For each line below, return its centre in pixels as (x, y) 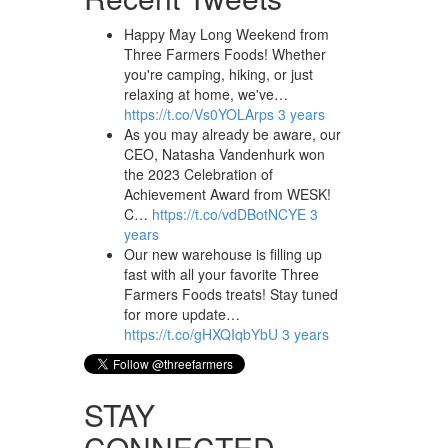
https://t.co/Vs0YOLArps (198, 114)
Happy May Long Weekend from (226, 34)
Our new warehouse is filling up (222, 254)
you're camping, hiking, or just (218, 74)
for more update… (181, 314)
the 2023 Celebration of (198, 174)
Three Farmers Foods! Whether (224, 54)
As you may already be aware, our (232, 134)
